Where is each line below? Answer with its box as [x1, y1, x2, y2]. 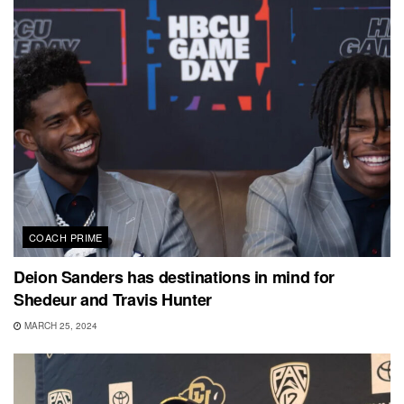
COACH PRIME [29, 230, 103, 245]
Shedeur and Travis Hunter [14, 288, 212, 312]
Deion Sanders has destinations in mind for [14, 265, 335, 289]
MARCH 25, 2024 [22, 319, 97, 333]
